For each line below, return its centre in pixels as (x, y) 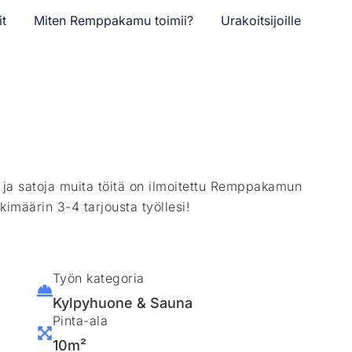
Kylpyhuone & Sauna (122, 302)
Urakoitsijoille (261, 20)
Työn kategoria (98, 278)
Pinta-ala (80, 320)
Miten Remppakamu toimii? (114, 20)
